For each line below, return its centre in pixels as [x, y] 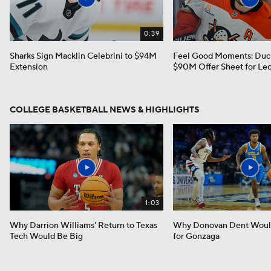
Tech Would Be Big [46, 237]
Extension [29, 67]
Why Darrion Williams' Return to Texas [83, 226]
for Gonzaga [196, 237]
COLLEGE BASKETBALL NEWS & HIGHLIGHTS [105, 110]
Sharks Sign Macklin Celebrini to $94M [83, 57]
